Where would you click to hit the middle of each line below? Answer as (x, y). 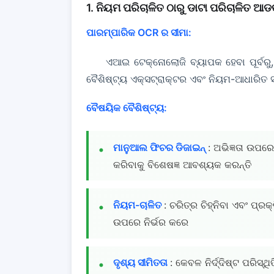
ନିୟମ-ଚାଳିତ (139, 205)
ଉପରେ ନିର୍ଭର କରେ (151, 222)
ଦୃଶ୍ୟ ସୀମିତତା (142, 263)
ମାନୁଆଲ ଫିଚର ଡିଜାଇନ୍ (161, 147)
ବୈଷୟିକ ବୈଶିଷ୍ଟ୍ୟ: (127, 107)
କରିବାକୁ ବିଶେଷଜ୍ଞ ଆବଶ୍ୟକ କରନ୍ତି (182, 164)
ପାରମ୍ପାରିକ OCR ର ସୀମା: (139, 33)
